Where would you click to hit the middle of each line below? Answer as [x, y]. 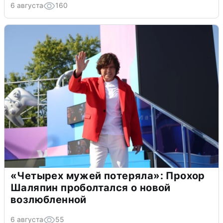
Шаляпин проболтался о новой [91, 187]
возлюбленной [49, 199]
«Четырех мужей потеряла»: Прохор [108, 175]
